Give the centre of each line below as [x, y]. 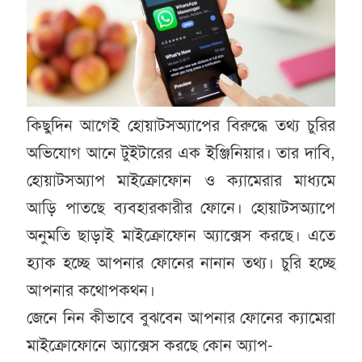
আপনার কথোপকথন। [90, 290]
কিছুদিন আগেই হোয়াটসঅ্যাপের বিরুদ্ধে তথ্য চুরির [181, 125]
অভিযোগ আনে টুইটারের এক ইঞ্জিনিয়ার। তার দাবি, [181, 153]
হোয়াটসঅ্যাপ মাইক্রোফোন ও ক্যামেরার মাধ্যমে [181, 180]
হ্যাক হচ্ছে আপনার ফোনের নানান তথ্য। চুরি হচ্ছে [181, 263]
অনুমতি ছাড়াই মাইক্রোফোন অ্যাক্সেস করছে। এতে [181, 235]
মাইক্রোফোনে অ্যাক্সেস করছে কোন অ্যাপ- [149, 345]
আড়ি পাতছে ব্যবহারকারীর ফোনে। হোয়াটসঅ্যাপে [181, 208]
